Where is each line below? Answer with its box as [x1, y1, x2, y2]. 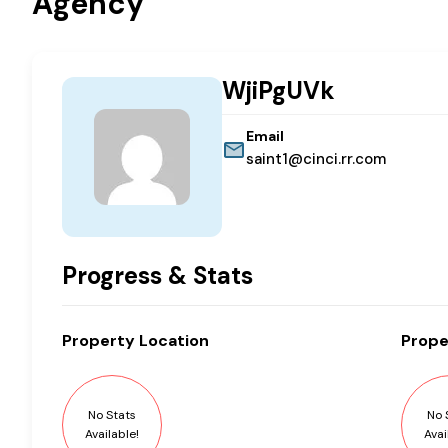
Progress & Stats [62, 260, 253, 292]
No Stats [88, 407, 136, 424]
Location [135, 330, 209, 352]
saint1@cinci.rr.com [246, 149, 386, 170]
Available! [85, 426, 139, 443]
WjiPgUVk [222, 75, 335, 107]
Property [62, 330, 135, 352]
